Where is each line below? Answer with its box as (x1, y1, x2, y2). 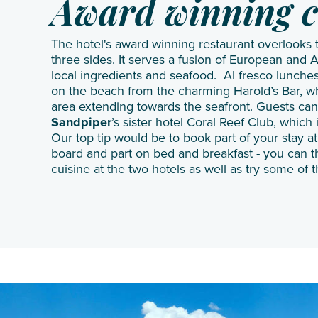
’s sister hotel (111, 113, 187, 131)
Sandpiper (51, 113, 111, 131)
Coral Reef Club (187, 113, 273, 131)
